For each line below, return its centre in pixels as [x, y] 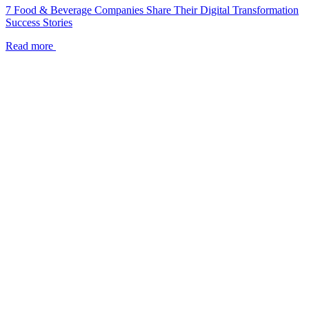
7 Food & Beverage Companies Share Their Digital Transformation [152, 10]
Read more [29, 46]
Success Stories [39, 22]
